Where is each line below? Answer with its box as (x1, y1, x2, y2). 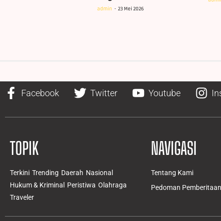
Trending (32, 168, 59, 177)
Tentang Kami (150, 168, 193, 177)
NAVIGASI (150, 138, 197, 158)
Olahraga (98, 181, 127, 189)
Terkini (10, 168, 30, 177)
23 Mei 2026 (118, 5, 144, 12)
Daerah (61, 168, 83, 177)
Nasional (86, 168, 113, 177)
